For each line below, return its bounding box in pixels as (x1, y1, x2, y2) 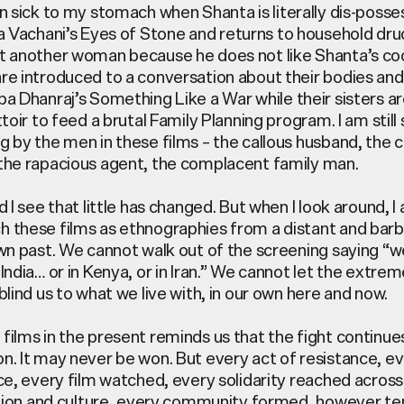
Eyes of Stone (80, 18, 186, 48)
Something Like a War (89, 83, 256, 113)
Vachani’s (8, 18, 78, 48)
